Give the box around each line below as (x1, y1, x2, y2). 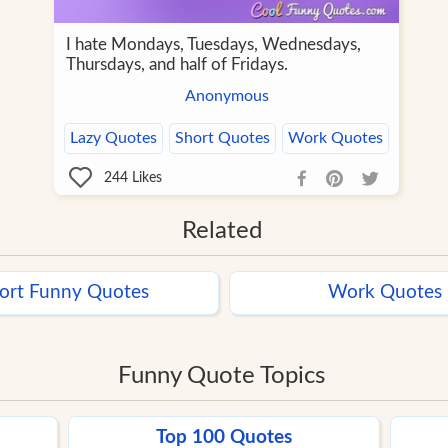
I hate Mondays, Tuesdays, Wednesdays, (66, 36, 361, 54)
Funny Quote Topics (118, 364, 325, 389)
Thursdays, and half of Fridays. (66, 56, 288, 74)
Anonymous (184, 88, 269, 105)
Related (181, 219, 262, 244)
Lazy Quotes (70, 130, 157, 147)
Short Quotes (175, 130, 270, 147)
